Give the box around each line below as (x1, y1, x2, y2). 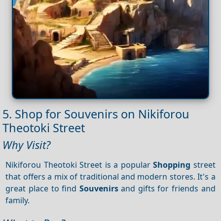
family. (5, 194, 30, 206)
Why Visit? (2, 138, 50, 152)
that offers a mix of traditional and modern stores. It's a (5, 171, 216, 182)
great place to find (5, 183, 79, 194)
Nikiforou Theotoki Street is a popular (5, 159, 153, 170)
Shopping (153, 159, 191, 170)
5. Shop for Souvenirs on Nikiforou (2, 106, 189, 122)
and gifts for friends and (118, 183, 216, 194)
